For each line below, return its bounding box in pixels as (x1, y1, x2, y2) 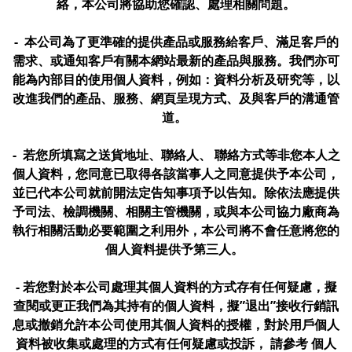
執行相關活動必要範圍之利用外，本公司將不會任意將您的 (13, 222, 339, 239)
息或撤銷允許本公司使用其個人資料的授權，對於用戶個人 (13, 316, 339, 333)
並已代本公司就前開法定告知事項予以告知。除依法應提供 (13, 184, 339, 201)
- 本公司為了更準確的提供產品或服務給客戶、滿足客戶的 (13, 33, 339, 50)
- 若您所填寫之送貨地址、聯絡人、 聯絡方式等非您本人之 (12, 146, 340, 163)
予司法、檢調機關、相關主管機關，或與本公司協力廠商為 (13, 203, 339, 220)
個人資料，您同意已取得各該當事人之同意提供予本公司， (13, 165, 339, 182)
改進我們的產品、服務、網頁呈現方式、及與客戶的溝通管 (13, 90, 339, 107)
